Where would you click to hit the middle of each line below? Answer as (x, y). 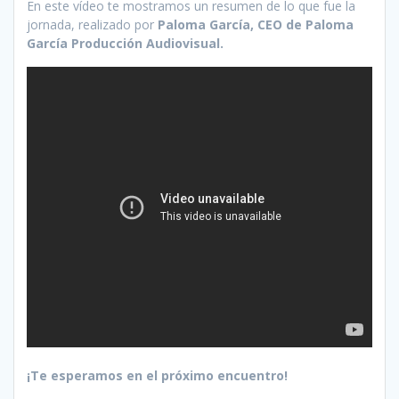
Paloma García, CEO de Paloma (256, 25)
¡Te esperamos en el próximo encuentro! (157, 376)
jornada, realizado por (92, 25)
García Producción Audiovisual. (125, 44)
